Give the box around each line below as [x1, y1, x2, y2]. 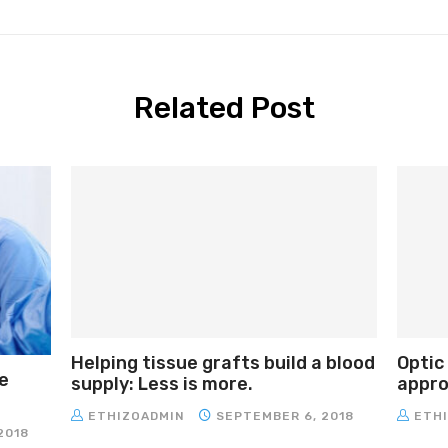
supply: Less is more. [71, 373, 254, 396]
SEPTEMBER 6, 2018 [212, 409, 355, 424]
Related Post [133, 90, 315, 127]
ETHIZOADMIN [88, 409, 190, 424]
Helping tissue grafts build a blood [71, 352, 376, 375]
